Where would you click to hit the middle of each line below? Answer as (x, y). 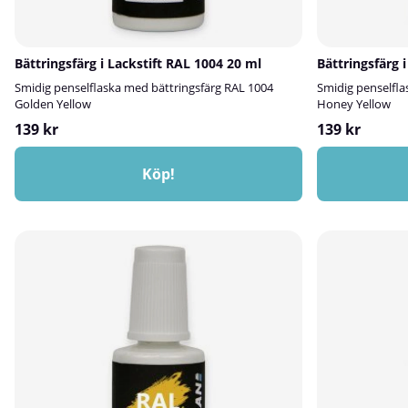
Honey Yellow (354, 104)
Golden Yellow (53, 104)
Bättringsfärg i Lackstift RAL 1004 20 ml (138, 63)
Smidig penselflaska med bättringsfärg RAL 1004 (144, 87)
